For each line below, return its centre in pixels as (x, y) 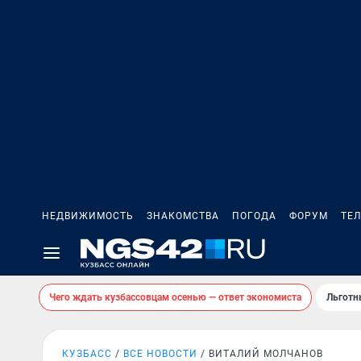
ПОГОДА (254, 216)
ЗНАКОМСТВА (183, 216)
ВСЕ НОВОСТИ (160, 354)
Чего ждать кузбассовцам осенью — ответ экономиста (175, 297)
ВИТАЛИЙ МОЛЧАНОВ (266, 354)
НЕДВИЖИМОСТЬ (88, 216)
